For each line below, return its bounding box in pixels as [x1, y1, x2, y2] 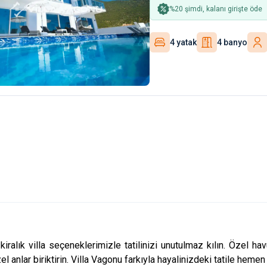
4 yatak [170, 37, 197, 47]
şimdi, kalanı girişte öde [183, 4, 262, 13]
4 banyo [217, 37, 247, 47]
